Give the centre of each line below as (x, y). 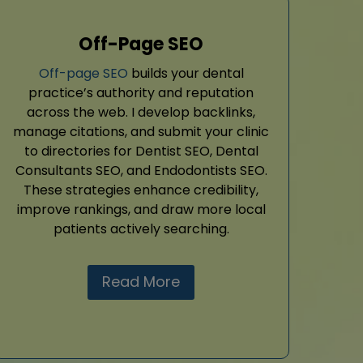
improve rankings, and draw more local (141, 210)
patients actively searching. (141, 229)
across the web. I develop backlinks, (141, 113)
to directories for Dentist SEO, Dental (141, 152)
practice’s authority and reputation (141, 93)
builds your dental (186, 74)
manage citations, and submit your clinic (141, 132)
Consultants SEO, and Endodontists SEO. (141, 171)
